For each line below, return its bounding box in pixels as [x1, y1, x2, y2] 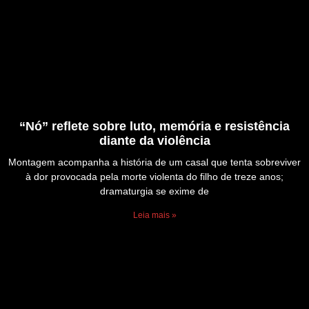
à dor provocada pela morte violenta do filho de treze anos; [26, 171, 283, 183]
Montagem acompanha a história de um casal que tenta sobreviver [8, 157, 301, 168]
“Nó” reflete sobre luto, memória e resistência [19, 119, 290, 134]
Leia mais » [132, 210, 177, 221]
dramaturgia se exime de [100, 186, 209, 197]
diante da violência [99, 134, 210, 148]
